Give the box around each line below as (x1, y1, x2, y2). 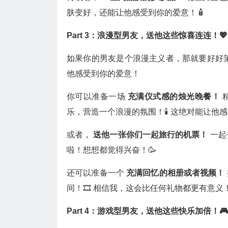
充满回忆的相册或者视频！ (126, 168, 227, 177)
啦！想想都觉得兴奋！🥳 (67, 146, 156, 154)
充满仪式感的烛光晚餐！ (127, 92, 222, 101)
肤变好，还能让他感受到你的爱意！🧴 (67, 8, 205, 17)
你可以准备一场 (67, 92, 128, 101)
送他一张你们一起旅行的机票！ (93, 130, 210, 139)
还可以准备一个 (67, 168, 126, 177)
